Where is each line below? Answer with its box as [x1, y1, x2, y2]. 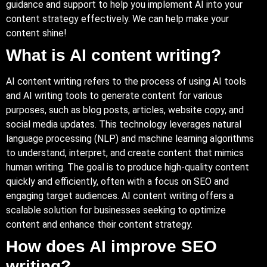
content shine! [6, 27, 67, 39]
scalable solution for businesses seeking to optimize [6, 204, 226, 216]
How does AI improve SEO [6, 237, 217, 256]
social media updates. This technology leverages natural [6, 118, 241, 130]
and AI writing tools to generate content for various [6, 89, 222, 101]
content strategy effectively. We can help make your [6, 13, 229, 24]
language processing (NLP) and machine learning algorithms [6, 132, 254, 144]
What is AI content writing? [6, 45, 221, 64]
